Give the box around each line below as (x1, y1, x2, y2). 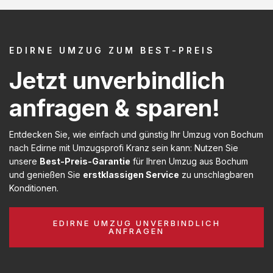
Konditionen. (9, 182, 58, 193)
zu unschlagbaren (179, 169, 253, 180)
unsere (9, 155, 40, 166)
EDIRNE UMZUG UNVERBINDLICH (52, 218, 221, 228)
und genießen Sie (9, 169, 83, 180)
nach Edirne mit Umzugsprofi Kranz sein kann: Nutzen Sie (9, 142, 238, 153)
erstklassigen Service (83, 169, 179, 180)
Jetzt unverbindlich (9, 66, 225, 94)
